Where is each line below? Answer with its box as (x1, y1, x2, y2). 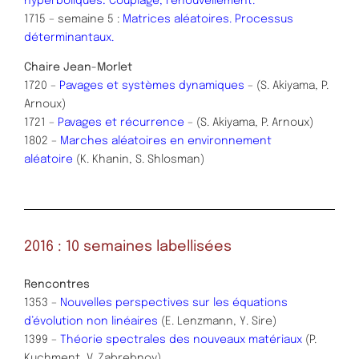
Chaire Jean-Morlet (24, 62, 132, 74)
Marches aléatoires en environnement (60, 135, 272, 147)
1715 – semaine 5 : (24, 13, 123, 25)
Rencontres (24, 278, 90, 290)
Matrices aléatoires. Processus (123, 13, 293, 25)
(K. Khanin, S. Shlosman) (76, 154, 204, 166)
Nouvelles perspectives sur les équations (57, 296, 288, 309)
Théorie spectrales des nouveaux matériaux (60, 333, 302, 345)
